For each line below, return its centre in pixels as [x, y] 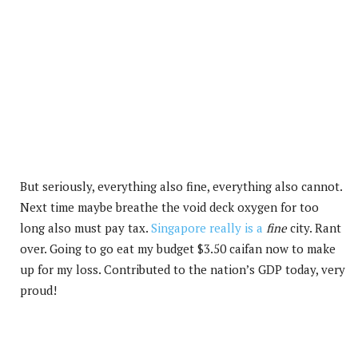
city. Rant [314, 227]
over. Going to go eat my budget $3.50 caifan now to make [178, 248]
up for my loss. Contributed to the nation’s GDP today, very [183, 269]
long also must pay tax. [86, 227]
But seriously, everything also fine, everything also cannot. [181, 186]
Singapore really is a [207, 227]
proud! [38, 290]
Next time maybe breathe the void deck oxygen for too [169, 207]
